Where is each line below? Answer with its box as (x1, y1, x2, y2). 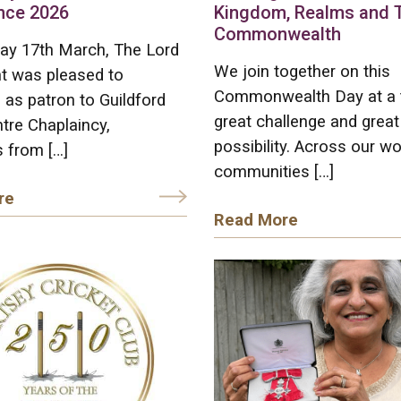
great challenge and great (213, 111, 399, 132)
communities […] (213, 161, 334, 182)
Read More (213, 209, 298, 230)
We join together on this (213, 61, 390, 81)
